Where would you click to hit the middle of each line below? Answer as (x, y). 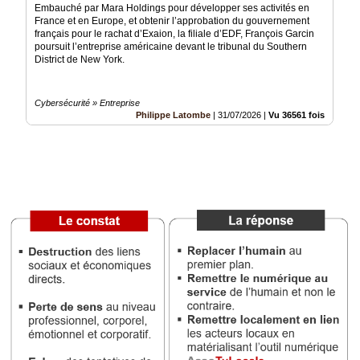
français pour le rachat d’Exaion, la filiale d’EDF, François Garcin (174, 34)
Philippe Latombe (173, 115)
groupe (22, 54)
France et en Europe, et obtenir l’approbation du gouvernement (172, 21)
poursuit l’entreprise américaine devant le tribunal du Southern (171, 47)
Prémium (26, 96)
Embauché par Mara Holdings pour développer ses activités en (172, 8)
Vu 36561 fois (297, 115)
